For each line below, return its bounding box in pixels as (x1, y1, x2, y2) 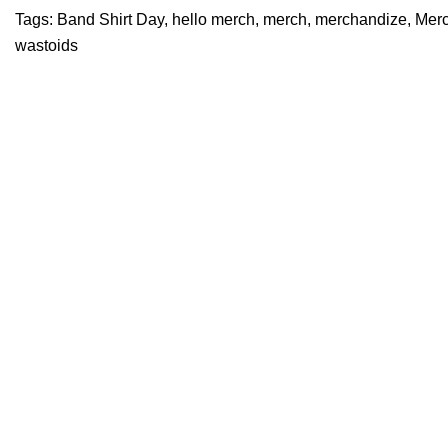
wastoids (15, 37, 78, 54)
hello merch (172, 11, 255, 28)
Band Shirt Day (57, 11, 164, 28)
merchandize (315, 11, 407, 28)
